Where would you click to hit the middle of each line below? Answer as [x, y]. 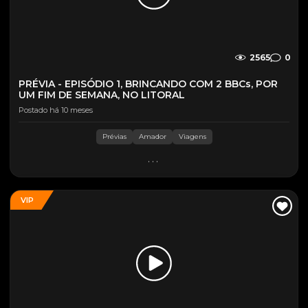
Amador [152, 136]
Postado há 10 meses [56, 110]
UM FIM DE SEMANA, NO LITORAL [102, 95]
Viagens [192, 136]
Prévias [114, 136]
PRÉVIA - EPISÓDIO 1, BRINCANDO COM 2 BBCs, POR [148, 84]
